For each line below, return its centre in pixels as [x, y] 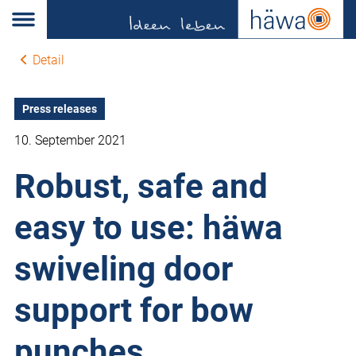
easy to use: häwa [149, 228]
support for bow [134, 311]
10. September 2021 [70, 141]
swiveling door [124, 269]
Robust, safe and [141, 187]
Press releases [60, 109]
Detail [48, 60]
